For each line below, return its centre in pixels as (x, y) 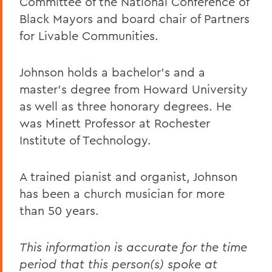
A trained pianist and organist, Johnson (128, 176)
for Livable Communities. (89, 36)
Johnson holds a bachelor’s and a (112, 72)
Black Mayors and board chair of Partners (134, 19)
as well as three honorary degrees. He (125, 106)
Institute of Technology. (85, 140)
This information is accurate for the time (133, 247)
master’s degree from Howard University (134, 89)
